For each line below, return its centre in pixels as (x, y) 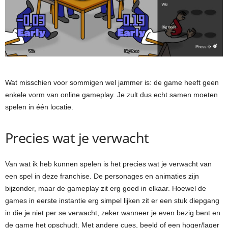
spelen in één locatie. (39, 107)
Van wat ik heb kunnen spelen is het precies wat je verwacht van (108, 164)
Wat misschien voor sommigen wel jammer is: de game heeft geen (112, 82)
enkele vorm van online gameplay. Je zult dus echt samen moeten (111, 95)
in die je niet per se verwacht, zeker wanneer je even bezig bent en (113, 213)
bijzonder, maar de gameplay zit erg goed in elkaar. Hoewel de (106, 188)
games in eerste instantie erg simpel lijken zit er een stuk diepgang (112, 201)
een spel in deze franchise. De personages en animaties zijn (102, 176)
